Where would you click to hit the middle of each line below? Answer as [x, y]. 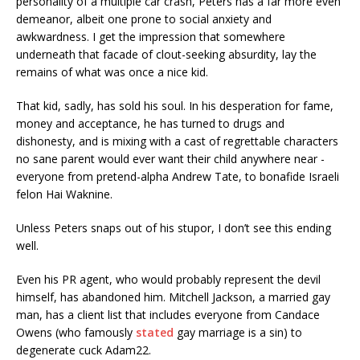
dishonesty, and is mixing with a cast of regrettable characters [177, 141]
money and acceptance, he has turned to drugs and [150, 124]
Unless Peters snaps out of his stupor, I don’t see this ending [174, 228]
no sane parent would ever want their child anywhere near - [170, 159]
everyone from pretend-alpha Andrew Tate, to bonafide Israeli [178, 177]
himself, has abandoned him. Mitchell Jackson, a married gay [173, 297]
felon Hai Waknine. [64, 194]
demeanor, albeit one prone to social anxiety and [144, 19]
